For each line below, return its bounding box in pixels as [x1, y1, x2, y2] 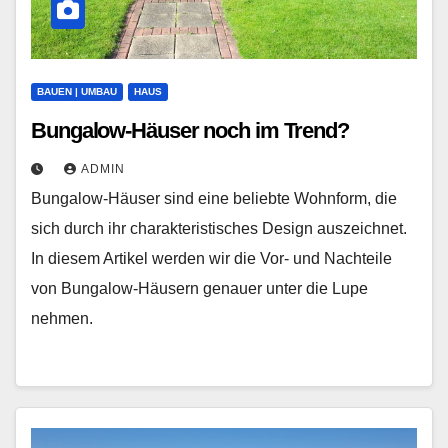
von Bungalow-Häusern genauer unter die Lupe [31, 280, 368, 297]
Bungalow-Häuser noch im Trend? [31, 118, 349, 143]
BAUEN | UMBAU [37, 86, 117, 97]
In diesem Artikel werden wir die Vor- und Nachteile [31, 250, 392, 267]
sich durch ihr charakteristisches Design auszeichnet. [31, 220, 407, 237]
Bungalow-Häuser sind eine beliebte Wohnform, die [31, 190, 397, 207]
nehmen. [31, 310, 93, 327]
